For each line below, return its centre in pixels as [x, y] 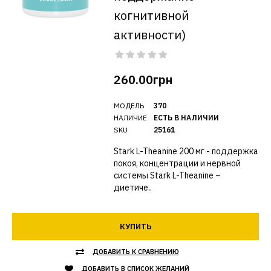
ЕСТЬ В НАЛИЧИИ [186, 118]
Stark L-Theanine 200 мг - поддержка [186, 151]
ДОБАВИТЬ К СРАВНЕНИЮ [135, 252]
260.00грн [143, 80]
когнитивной [151, 15]
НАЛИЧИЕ [130, 118]
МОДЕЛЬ [129, 106]
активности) [149, 35]
